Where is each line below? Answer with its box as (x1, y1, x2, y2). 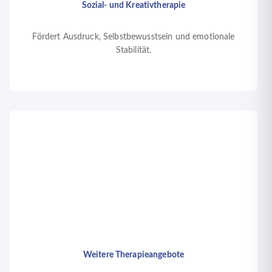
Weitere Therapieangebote (83, 251, 185, 260)
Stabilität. (115, 46, 152, 55)
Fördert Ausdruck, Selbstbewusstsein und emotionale (32, 33, 235, 42)
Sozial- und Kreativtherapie (81, 1, 186, 10)
